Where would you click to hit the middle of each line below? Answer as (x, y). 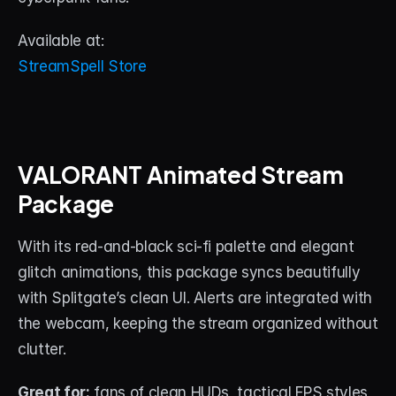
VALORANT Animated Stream (181, 173)
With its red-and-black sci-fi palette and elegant (186, 247)
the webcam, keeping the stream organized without (198, 324)
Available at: (61, 41)
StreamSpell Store (82, 66)
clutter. (42, 349)
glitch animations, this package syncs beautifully (189, 272)
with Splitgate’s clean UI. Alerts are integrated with (195, 298)
